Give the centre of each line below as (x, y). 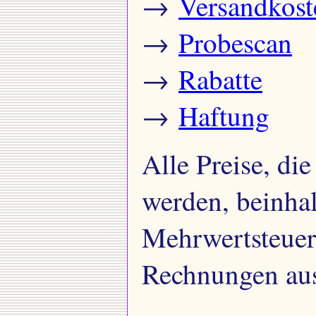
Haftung (224, 115)
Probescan (235, 42)
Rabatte (220, 79)
